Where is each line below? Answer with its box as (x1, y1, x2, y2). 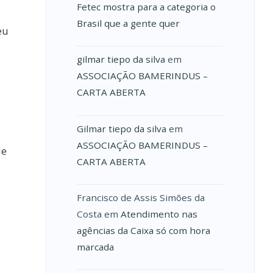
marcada (76, 240, 114, 253)
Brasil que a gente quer (76, 17, 180, 29)
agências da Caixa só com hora (76, 224, 210, 236)
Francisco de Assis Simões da (76, 191, 205, 204)
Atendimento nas (120, 207, 197, 220)
